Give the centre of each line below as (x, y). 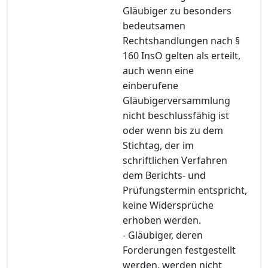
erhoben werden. (162, 220)
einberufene (150, 85)
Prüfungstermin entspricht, (185, 190)
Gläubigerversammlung (176, 100)
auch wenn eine (158, 70)
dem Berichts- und (164, 175)
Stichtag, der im (158, 145)
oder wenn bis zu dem (173, 130)
